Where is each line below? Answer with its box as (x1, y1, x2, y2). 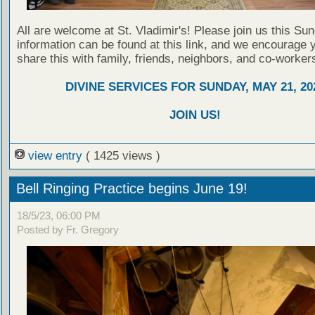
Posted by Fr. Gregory (16, 223, 119, 236)
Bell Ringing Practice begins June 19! (15, 181, 247, 197)
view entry (24, 149, 86, 163)
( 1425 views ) (85, 149, 160, 163)
